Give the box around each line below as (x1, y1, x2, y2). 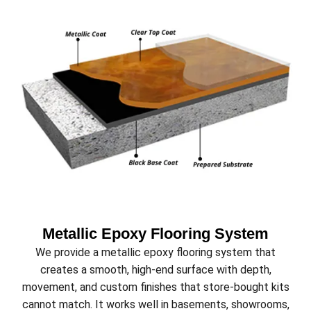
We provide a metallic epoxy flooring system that (35, 246, 276, 260)
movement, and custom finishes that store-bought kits (22, 280, 289, 294)
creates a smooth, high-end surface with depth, (40, 263, 271, 277)
